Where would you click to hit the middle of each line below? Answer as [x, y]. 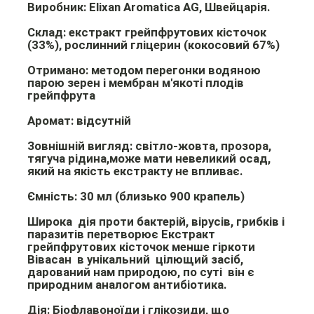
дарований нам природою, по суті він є [142, 272]
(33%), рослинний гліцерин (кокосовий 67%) [153, 45]
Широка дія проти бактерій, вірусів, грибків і [156, 221]
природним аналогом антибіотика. [127, 284]
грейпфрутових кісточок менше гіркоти [141, 246]
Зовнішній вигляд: [81, 145]
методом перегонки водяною [174, 70]
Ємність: [53, 196]
